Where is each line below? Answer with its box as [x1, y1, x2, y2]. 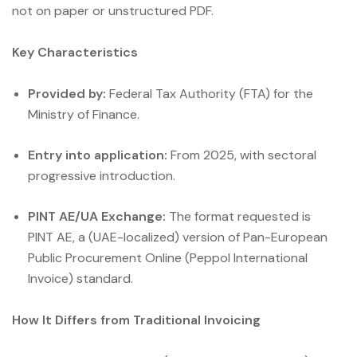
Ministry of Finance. [28, 106, 139, 124]
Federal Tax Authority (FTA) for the [106, 85, 313, 103]
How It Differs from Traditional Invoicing [12, 312, 261, 328]
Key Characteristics [12, 44, 138, 61]
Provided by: [28, 85, 106, 103]
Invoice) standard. [28, 270, 133, 288]
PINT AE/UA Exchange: [28, 208, 166, 226]
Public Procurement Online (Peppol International [28, 249, 308, 267]
